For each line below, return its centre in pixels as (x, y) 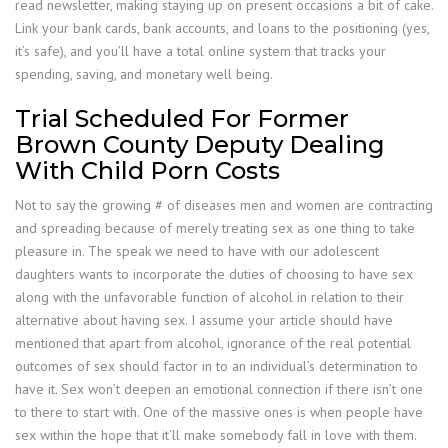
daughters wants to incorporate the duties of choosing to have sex (214, 274)
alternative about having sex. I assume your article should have (204, 320)
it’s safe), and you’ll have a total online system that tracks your (200, 51)
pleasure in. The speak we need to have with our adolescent (197, 251)
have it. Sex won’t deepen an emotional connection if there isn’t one (219, 389)
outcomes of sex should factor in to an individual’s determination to (216, 366)
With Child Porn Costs (147, 170)
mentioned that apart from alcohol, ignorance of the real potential (213, 343)
